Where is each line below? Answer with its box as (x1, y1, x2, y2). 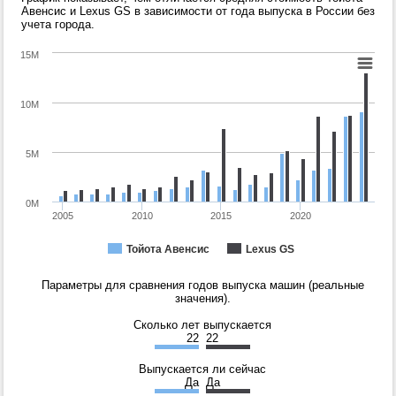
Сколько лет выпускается (133, 318, 271, 332)
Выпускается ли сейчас (139, 362, 266, 377)
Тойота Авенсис (126, 243, 209, 256)
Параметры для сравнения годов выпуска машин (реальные (41, 278, 364, 293)
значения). (174, 292, 231, 306)
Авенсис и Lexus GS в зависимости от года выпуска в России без (21, 4, 375, 19)
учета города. (21, 18, 95, 32)
